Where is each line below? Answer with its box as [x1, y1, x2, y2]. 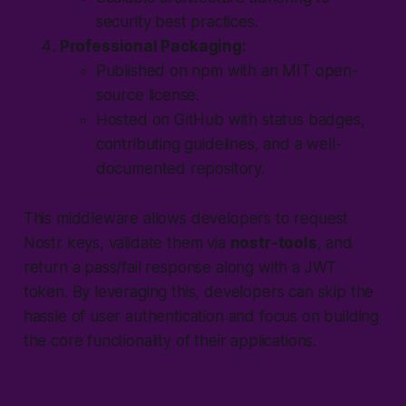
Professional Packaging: [59, 36, 246, 55]
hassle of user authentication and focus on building [23, 306, 380, 325]
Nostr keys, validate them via [23, 233, 230, 252]
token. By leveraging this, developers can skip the [23, 282, 374, 301]
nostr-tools [229, 233, 317, 252]
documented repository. [95, 159, 265, 178]
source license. [95, 85, 200, 104]
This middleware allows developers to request [23, 208, 349, 227]
